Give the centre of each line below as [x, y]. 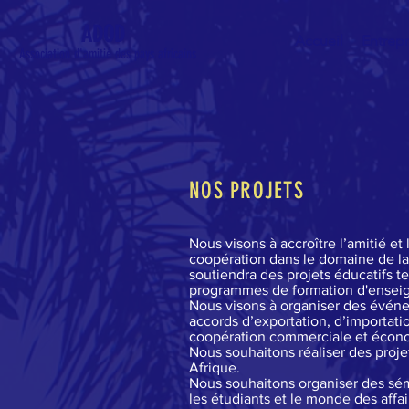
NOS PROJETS [246, 190]
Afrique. [215, 367]
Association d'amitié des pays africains [108, 54]
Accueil [319, 41]
